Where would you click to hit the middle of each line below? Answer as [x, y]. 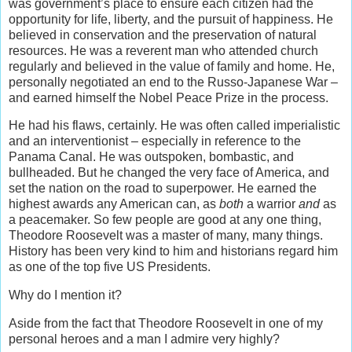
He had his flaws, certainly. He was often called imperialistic [174, 126]
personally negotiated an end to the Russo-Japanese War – [173, 82]
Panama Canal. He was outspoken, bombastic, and [151, 157]
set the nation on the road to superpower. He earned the [163, 189]
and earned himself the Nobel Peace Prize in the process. [169, 97]
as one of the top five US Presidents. [110, 267]
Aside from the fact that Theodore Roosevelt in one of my [166, 324]
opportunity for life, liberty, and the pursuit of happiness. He [171, 19]
